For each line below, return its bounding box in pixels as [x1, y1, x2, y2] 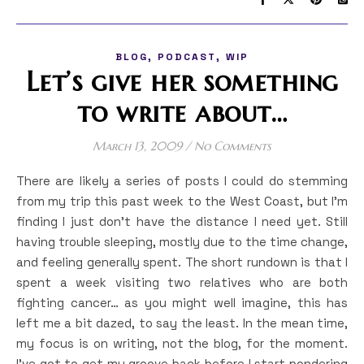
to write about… [76, 96, 288, 129]
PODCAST [158, 50, 216, 63]
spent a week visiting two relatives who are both [16, 275, 348, 290]
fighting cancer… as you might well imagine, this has [16, 295, 348, 310]
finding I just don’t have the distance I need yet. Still [16, 214, 348, 229]
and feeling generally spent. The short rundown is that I [16, 254, 348, 270]
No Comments [194, 138, 271, 154]
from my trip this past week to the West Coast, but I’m [16, 193, 348, 209]
